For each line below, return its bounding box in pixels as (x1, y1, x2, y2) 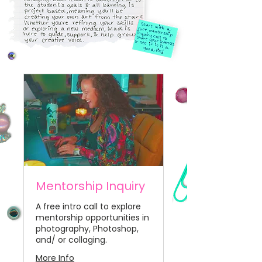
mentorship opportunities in (36, 211, 149, 223)
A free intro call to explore (36, 200, 141, 212)
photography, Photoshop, (36, 222, 139, 235)
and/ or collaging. (36, 233, 107, 246)
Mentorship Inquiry (36, 177, 145, 194)
